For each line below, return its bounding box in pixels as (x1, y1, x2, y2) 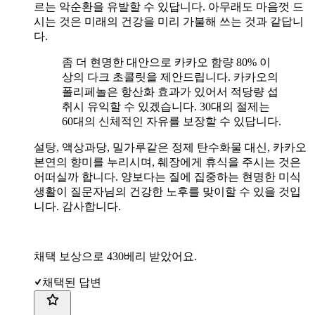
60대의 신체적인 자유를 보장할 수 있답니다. (62, 115, 281, 127)
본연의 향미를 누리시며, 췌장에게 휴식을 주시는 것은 (34, 155, 301, 168)
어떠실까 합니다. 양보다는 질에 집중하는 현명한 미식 (34, 170, 301, 183)
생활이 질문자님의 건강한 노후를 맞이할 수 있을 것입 (34, 185, 301, 198)
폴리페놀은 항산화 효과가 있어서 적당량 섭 (62, 85, 278, 98)
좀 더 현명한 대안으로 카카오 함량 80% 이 (62, 56, 271, 68)
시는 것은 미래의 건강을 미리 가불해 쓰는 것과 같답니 (34, 15, 304, 27)
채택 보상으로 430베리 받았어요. (34, 250, 197, 262)
